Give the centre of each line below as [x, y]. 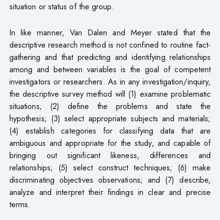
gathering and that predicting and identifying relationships [110, 57]
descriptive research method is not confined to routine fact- [110, 44]
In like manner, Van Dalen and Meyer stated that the [110, 32]
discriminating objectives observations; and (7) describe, [110, 179]
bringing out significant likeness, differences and [110, 155]
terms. [20, 204]
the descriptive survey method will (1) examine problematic [110, 94]
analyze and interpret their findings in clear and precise [110, 192]
